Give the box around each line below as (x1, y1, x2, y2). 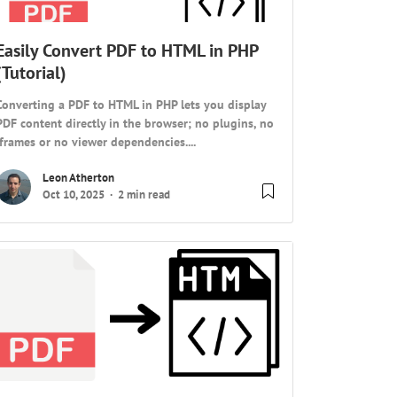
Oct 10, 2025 (43, 187, 105, 203)
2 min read (118, 187, 171, 203)
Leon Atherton (43, 170, 115, 186)
